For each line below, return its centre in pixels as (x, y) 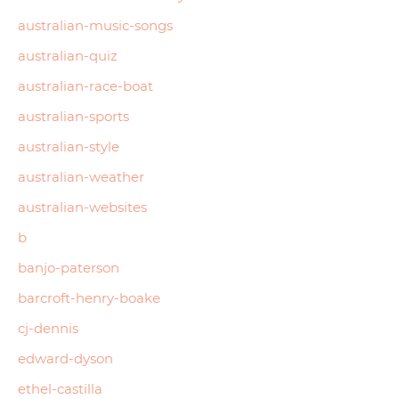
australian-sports (73, 116)
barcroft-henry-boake (89, 297)
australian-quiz (68, 55)
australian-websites (82, 207)
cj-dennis (48, 328)
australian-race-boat (85, 85)
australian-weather (81, 176)
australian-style (69, 146)
